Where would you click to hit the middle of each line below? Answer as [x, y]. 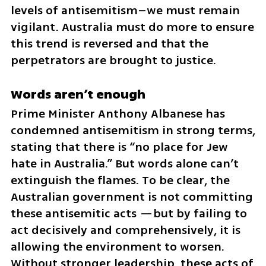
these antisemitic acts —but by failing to [129, 214]
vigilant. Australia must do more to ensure [132, 27]
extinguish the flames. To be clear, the [120, 180]
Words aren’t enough [78, 95]
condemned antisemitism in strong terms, [133, 131]
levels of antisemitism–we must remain [125, 11]
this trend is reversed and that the [109, 44]
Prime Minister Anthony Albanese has [118, 114]
